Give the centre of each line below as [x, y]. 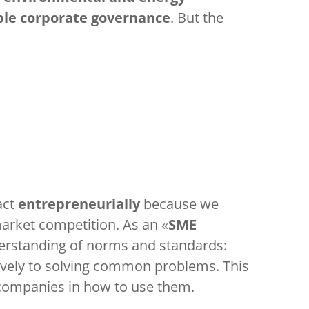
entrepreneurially [81, 204]
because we [181, 204]
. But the [197, 18]
